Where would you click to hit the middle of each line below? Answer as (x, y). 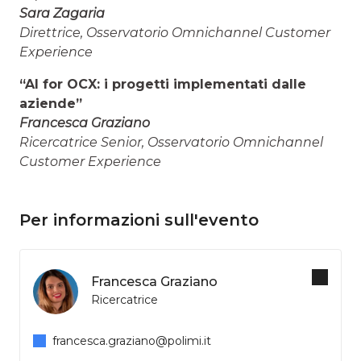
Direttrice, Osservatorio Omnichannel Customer (175, 32)
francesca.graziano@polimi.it (132, 340)
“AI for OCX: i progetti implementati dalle (163, 84)
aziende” (51, 103)
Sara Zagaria (62, 13)
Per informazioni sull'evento (139, 220)
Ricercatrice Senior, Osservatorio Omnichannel (171, 142)
